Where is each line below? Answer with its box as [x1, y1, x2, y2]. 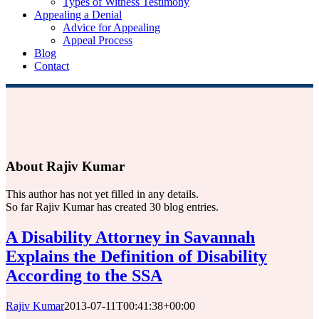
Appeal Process [63, 34, 132, 47]
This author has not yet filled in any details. [6, 187, 199, 200]
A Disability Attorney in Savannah [6, 227, 255, 246]
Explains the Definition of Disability [6, 246, 267, 266]
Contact [34, 60, 69, 73]
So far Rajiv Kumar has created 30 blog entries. [6, 200, 219, 213]
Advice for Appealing [63, 21, 160, 34]
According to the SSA [6, 266, 162, 285]
